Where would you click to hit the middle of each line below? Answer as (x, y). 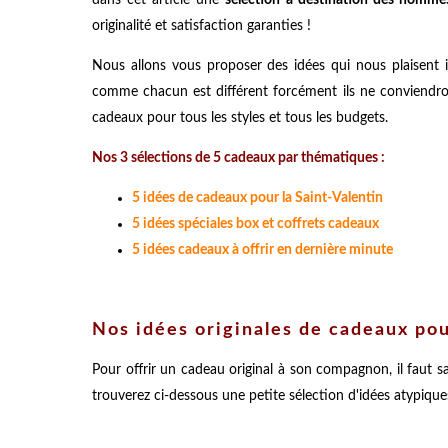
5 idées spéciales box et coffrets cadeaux (255, 223)
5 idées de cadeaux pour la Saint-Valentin (257, 197)
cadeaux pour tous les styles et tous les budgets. (240, 117)
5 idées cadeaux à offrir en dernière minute (262, 249)
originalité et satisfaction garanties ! (201, 25)
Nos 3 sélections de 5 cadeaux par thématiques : (238, 157)
